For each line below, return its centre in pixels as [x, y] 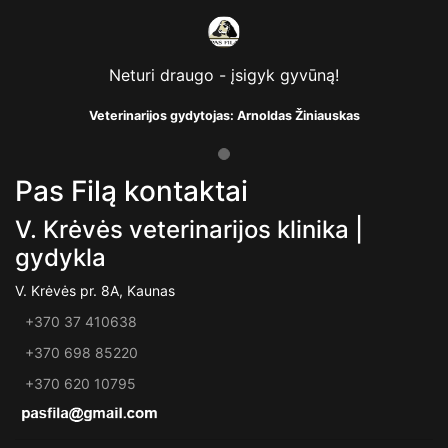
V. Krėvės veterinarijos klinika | [189, 229]
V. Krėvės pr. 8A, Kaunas [95, 290]
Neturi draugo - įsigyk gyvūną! [224, 75]
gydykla [60, 257]
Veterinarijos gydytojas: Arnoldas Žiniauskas [224, 115]
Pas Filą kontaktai [131, 191]
